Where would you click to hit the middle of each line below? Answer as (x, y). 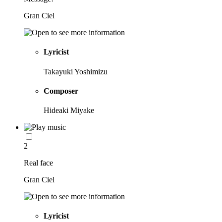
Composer (61, 91)
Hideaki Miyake (69, 111)
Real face (38, 163)
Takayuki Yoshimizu (76, 71)
